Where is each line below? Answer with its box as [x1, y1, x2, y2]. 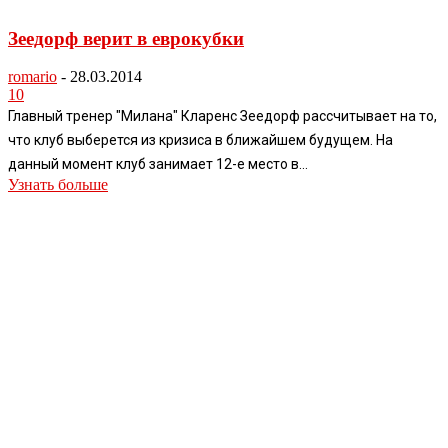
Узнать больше [8, 176, 108, 194]
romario [8, 68, 57, 86]
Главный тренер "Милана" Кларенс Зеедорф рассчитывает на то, [8, 108, 437, 125]
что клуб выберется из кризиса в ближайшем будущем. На [8, 132, 393, 149]
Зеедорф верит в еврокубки [8, 27, 244, 49]
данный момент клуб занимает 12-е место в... [8, 156, 308, 173]
